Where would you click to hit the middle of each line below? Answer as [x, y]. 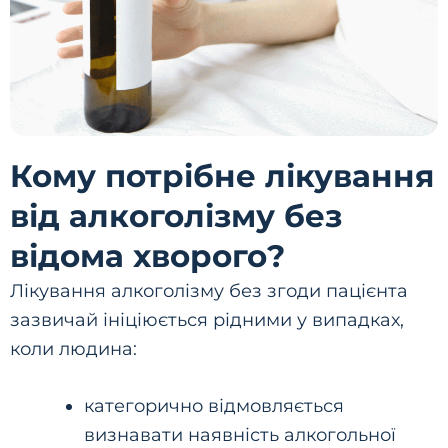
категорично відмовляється [213, 406]
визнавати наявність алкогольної [239, 435]
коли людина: [73, 348]
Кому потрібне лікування [222, 175]
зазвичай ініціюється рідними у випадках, [207, 319]
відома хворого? [147, 255]
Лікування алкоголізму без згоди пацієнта [209, 290]
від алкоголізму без [176, 215]
